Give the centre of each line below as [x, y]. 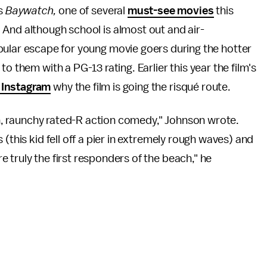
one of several [93, 11]
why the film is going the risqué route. [141, 87]
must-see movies [170, 11]
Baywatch [29, 11]
